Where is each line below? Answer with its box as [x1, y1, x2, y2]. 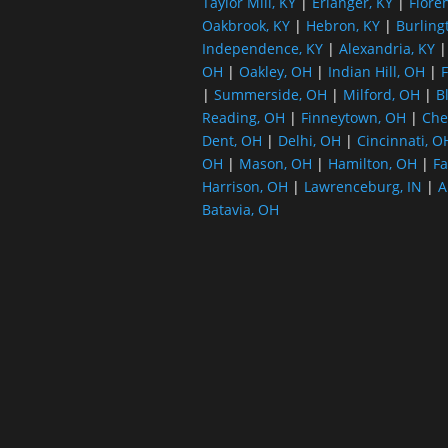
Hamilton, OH [327, 153, 417, 173]
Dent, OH [201, 130, 262, 150]
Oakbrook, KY [201, 15, 290, 35]
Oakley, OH [238, 61, 312, 81]
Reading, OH [201, 107, 285, 127]
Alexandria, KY [338, 38, 435, 58]
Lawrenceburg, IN [303, 176, 422, 196]
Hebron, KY [305, 15, 380, 35]
